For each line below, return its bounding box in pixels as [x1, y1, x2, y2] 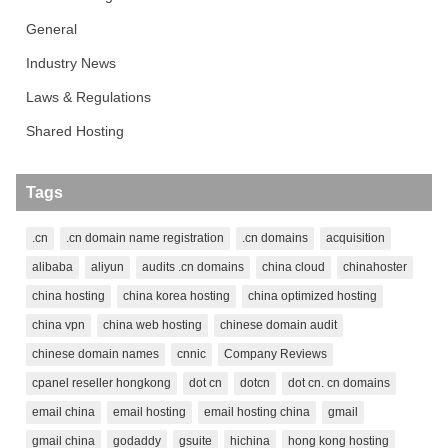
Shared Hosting [26, 122, 124, 139]
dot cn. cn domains [288, 375, 390, 390]
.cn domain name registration [66, 230, 224, 245]
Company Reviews [224, 346, 327, 361]
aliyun [91, 259, 124, 274]
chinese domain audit [220, 317, 337, 332]
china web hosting [103, 317, 202, 332]
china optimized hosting [248, 288, 377, 303]
